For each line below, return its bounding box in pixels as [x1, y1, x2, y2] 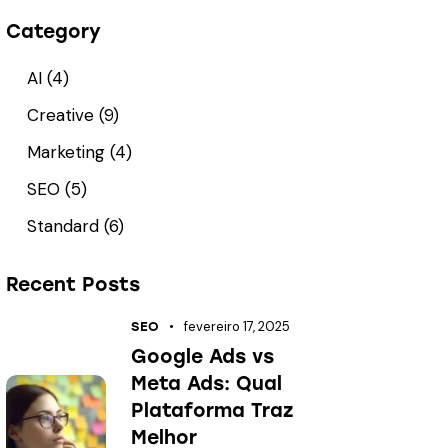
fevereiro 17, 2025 [184, 317, 291, 335]
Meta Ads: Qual [131, 371, 283, 395]
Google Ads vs [131, 344, 275, 368]
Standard [26, 215, 99, 238]
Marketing [26, 141, 105, 164]
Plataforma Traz [131, 398, 294, 422]
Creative [26, 104, 94, 127]
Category [6, 20, 102, 44]
